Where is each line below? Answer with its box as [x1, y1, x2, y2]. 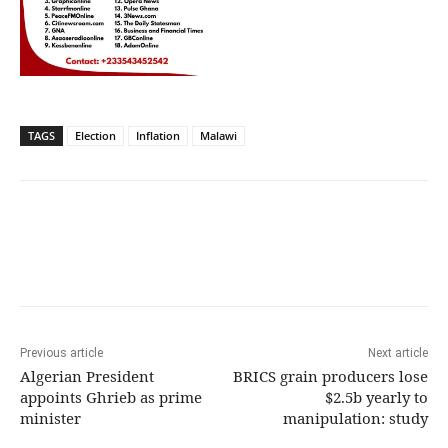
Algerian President [20, 365, 154, 386]
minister [20, 407, 81, 428]
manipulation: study [282, 407, 428, 428]
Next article [367, 345, 428, 360]
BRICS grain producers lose [232, 365, 428, 386]
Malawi [200, 127, 237, 143]
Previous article [20, 345, 103, 360]
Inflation [136, 127, 180, 143]
